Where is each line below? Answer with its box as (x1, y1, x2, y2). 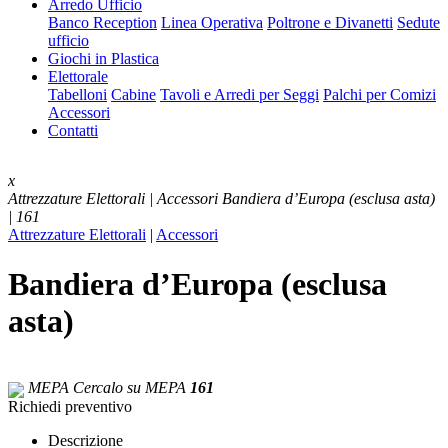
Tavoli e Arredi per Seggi (160, 86, 319, 104)
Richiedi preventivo (8, 397, 132, 415)
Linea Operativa (161, 14, 263, 32)
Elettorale (48, 68, 108, 86)
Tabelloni (48, 86, 107, 104)
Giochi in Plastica (48, 50, 159, 68)
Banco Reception (48, 14, 157, 32)
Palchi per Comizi (323, 86, 436, 104)
